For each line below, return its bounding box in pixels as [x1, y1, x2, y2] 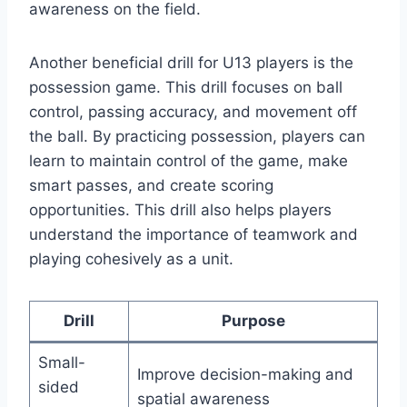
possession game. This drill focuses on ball [29, 78, 342, 97]
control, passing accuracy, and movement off [29, 103, 357, 122]
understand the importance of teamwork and [29, 225, 358, 244]
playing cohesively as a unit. [29, 250, 233, 269]
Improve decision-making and [136, 365, 353, 384]
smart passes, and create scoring [29, 176, 273, 195]
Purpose [221, 312, 285, 331]
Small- [37, 353, 85, 372]
